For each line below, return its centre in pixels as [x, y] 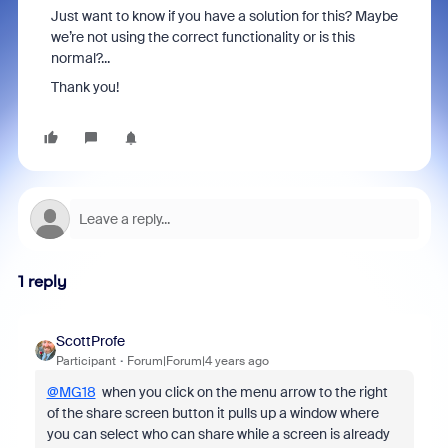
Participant [85, 361]
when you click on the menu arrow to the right [241, 392]
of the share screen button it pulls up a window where [212, 413]
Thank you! [84, 87]
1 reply [42, 281]
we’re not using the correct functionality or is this [202, 37]
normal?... [80, 58]
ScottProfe [90, 341]
